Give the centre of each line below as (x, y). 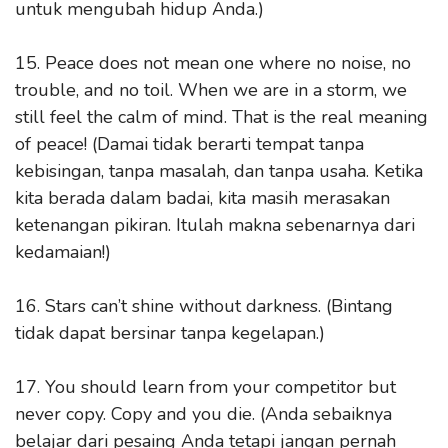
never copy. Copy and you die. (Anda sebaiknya (203, 414)
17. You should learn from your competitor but (205, 387)
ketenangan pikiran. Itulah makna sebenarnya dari (215, 225)
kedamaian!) (63, 252)
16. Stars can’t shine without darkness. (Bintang (204, 306)
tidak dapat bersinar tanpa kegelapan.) (170, 333)
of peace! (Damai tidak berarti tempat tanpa (189, 144)
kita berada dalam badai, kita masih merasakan (202, 198)
